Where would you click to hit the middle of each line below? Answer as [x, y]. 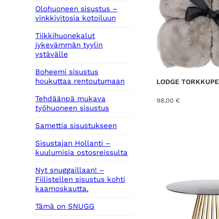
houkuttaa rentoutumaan [80, 81]
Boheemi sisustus [67, 72]
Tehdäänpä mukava [70, 99]
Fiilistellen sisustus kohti [80, 180]
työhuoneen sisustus [72, 108]
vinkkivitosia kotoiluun [76, 18]
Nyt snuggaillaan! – [70, 170]
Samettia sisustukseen [76, 126]
